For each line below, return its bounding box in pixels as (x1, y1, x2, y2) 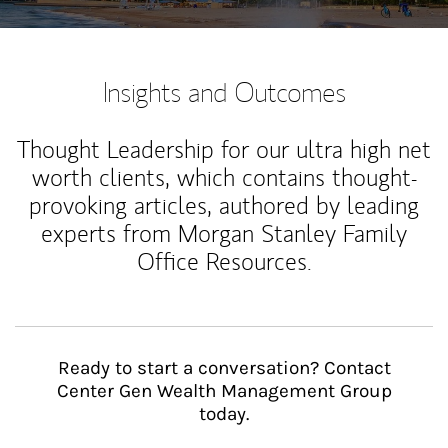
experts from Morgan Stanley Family (41, 218, 407, 249)
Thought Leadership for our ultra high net (17, 134, 431, 165)
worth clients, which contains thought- (31, 162, 417, 193)
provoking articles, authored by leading (29, 190, 419, 221)
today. (199, 403, 249, 425)
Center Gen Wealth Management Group (56, 380, 392, 402)
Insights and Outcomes (102, 74, 346, 109)
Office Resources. (136, 246, 312, 277)
